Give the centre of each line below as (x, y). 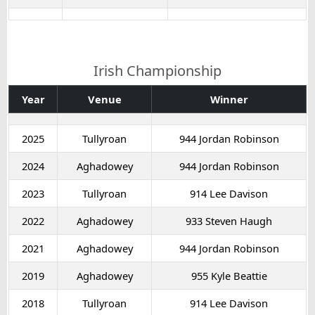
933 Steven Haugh (229, 220)
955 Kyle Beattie (229, 275)
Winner (229, 99)
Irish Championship (157, 70)
